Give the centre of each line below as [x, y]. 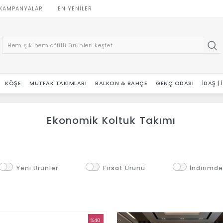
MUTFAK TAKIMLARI [58, 83]
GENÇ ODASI [175, 83]
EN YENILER [75, 8]
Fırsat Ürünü [124, 168]
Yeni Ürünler [37, 168]
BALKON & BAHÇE [121, 83]
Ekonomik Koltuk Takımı [111, 120]
